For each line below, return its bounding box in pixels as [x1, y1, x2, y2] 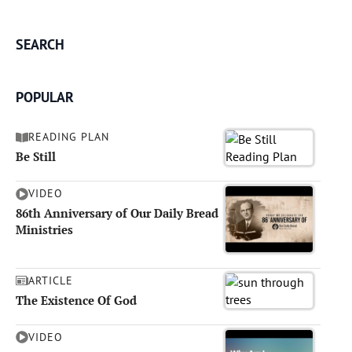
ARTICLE [28, 273, 73, 288]
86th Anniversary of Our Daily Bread [16, 205, 218, 221]
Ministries [16, 222, 73, 237]
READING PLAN [28, 130, 109, 144]
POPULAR [16, 88, 74, 106]
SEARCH [16, 35, 64, 53]
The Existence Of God [16, 291, 137, 308]
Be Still [16, 148, 56, 164]
